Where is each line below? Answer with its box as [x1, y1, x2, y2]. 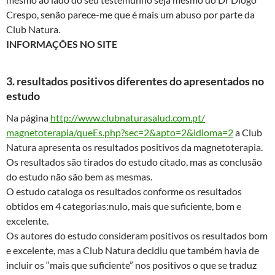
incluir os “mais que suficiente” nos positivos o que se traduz [6, 259, 257, 271]
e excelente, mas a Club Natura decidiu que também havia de [6, 244, 259, 257]
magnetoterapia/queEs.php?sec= [6, 126, 144, 139]
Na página [6, 112, 50, 124]
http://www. [50, 112, 102, 124]
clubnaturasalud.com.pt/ [102, 112, 205, 124]
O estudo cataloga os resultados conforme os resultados [6, 185, 242, 198]
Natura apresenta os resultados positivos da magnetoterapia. [6, 141, 263, 153]
